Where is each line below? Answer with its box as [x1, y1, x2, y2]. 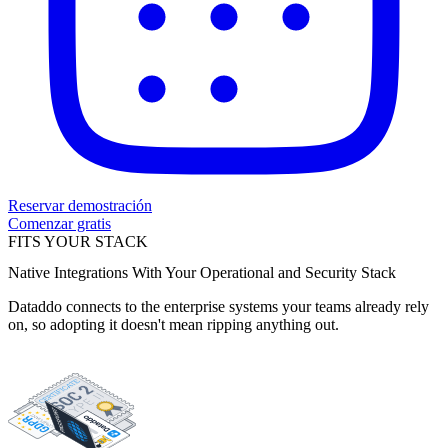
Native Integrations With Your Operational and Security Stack [8, 264, 396, 282]
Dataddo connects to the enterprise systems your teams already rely [8, 298, 429, 316]
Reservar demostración [8, 197, 152, 214]
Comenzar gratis [8, 215, 111, 232]
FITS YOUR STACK [8, 233, 148, 250]
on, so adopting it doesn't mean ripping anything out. [8, 316, 339, 334]
